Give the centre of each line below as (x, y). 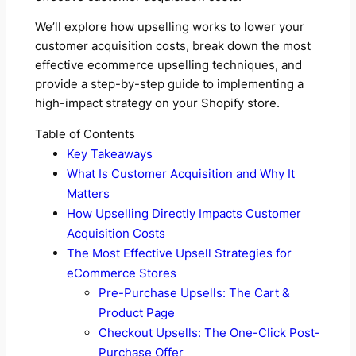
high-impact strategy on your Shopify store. (157, 104)
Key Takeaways (109, 153)
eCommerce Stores (121, 273)
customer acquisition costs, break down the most (172, 46)
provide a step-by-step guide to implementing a (169, 85)
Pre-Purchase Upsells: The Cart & (194, 292)
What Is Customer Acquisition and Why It (180, 173)
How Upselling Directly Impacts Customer (184, 213)
